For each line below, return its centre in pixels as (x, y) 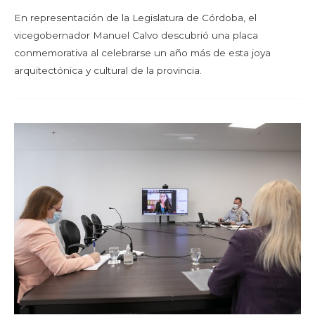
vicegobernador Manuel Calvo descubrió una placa (136, 35)
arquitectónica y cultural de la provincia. (108, 70)
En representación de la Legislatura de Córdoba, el (135, 17)
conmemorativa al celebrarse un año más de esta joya (142, 52)
